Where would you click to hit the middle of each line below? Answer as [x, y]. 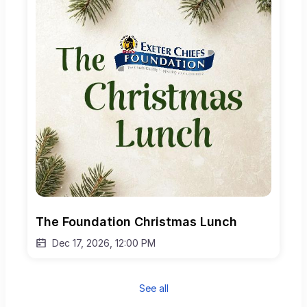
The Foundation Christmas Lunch [136, 222]
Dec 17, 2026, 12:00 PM [104, 243]
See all [153, 288]
